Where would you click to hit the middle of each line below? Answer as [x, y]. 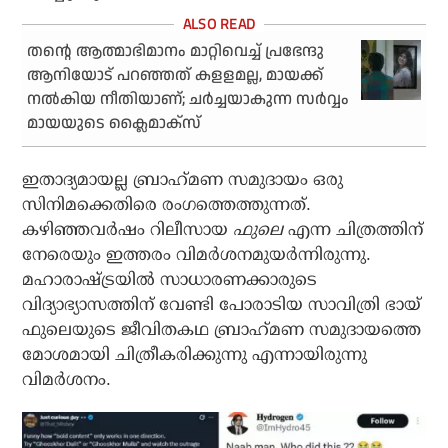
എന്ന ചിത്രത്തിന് [353, 229]
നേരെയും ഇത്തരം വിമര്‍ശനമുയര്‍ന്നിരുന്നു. [197, 254]
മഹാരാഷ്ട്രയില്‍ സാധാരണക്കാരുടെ [170, 279]
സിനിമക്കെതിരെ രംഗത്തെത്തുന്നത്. [167, 204]
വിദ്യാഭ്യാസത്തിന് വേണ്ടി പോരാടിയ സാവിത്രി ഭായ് [222, 304]
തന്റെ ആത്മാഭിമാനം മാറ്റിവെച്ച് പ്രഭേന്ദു [176, 51]
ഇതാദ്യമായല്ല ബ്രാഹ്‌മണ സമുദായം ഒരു [183, 179]
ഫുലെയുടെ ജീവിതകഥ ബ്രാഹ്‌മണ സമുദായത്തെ [222, 329]
